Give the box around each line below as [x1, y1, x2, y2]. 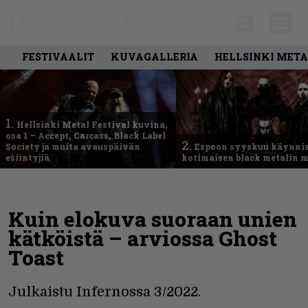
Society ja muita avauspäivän [5, 140, 140, 152]
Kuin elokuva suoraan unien [8, 205, 297, 232]
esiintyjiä [5, 151, 49, 163]
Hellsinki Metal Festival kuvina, [16, 118, 168, 130]
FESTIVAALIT [22, 49, 94, 63]
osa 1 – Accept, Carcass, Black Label [5, 129, 166, 141]
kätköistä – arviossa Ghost [8, 224, 277, 252]
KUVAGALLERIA [111, 49, 198, 63]
